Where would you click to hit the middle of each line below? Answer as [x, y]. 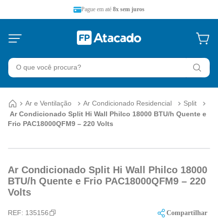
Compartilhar [187, 213]
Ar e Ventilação [48, 103]
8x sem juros [129, 9]
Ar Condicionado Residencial [127, 103]
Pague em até [97, 9]
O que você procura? [44, 62]
